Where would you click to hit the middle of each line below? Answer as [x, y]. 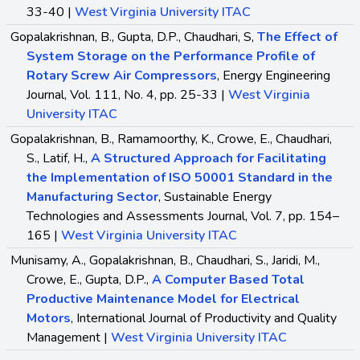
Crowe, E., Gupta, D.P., [89, 279]
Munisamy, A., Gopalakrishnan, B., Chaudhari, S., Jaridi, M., [165, 260]
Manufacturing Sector [92, 196]
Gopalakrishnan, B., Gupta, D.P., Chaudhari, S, [134, 37]
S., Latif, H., [59, 158]
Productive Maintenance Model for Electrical [163, 299]
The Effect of [297, 37]
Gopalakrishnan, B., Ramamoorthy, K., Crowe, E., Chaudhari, [171, 139]
